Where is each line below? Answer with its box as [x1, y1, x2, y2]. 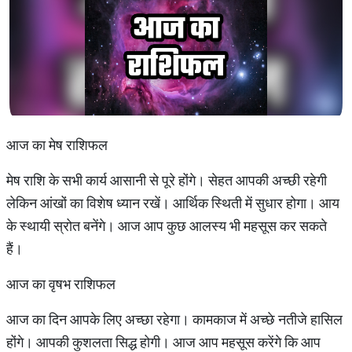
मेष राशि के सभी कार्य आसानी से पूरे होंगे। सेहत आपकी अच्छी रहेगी [6, 171, 327, 189]
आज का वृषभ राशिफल [6, 275, 119, 293]
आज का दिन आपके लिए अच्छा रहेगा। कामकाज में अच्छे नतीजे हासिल [6, 310, 343, 328]
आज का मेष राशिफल [6, 136, 108, 154]
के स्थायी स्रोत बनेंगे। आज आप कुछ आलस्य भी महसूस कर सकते [6, 217, 327, 235]
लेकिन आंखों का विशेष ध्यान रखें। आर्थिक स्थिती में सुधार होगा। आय [6, 194, 339, 212]
